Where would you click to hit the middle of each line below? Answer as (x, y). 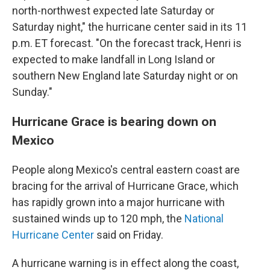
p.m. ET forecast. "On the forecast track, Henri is (127, 43)
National (204, 218)
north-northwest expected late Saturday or (113, 11)
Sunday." (32, 92)
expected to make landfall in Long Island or (114, 59)
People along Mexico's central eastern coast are (126, 170)
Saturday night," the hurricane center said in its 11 (130, 27)
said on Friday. (129, 235)
